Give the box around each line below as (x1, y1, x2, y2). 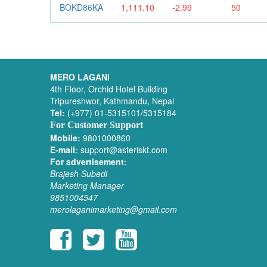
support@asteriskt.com (77, 143, 167, 156)
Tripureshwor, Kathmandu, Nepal (49, 94, 174, 107)
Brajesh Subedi (49, 167, 107, 179)
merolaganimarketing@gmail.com (49, 203, 177, 215)
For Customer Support (49, 119, 143, 130)
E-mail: (49, 143, 78, 156)
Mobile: (49, 131, 80, 144)
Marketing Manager (49, 179, 124, 191)
